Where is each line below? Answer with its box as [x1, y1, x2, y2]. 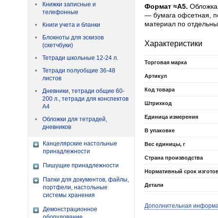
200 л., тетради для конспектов [42, 95, 128, 102]
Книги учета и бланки [42, 21, 100, 28]
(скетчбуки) [42, 42, 73, 49]
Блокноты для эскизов [42, 34, 104, 41]
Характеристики [145, 39, 202, 48]
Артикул [145, 73, 167, 79]
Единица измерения [145, 114, 198, 120]
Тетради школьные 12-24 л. [42, 54, 118, 61]
